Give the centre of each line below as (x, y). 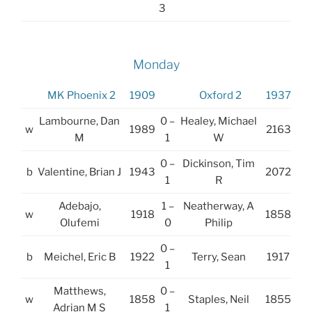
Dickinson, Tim (218, 163)
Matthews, (79, 291)
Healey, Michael (218, 121)
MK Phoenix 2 (81, 95)
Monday (156, 65)
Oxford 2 (220, 95)
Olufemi (79, 223)
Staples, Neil (218, 299)
